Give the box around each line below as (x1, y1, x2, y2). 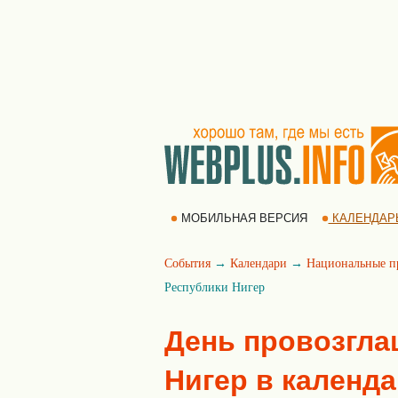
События (164, 257, 211, 270)
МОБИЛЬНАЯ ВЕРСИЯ (177, 211, 311, 225)
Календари (230, 257, 287, 270)
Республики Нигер (164, 281, 265, 294)
